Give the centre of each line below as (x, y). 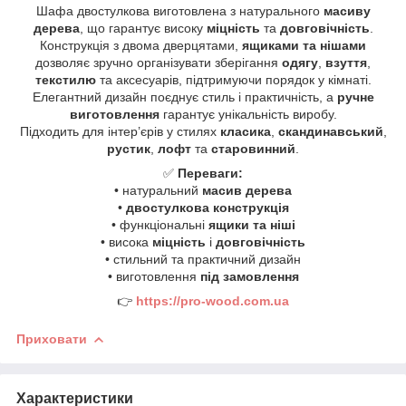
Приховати (52, 338)
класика (245, 131)
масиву (347, 10)
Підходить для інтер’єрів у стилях (120, 131)
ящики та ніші (251, 224)
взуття (346, 62)
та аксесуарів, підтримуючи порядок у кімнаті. (233, 79)
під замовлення (249, 276)
